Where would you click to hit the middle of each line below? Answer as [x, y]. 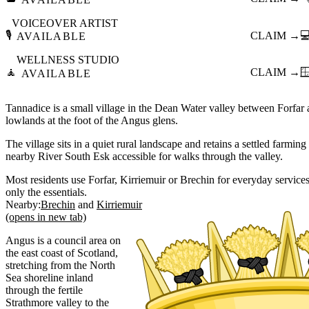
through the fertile [44, 290]
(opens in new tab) [46, 217]
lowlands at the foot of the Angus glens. [92, 120]
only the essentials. [46, 192]
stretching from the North [60, 265]
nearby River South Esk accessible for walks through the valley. [144, 156]
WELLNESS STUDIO [68, 60]
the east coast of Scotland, [62, 252]
